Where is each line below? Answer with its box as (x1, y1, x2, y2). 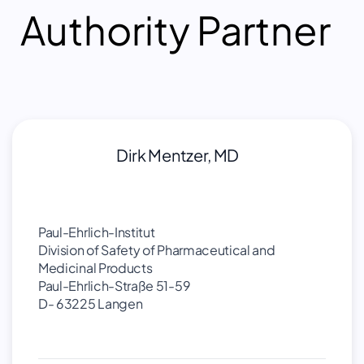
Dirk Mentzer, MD (116, 145, 240, 165)
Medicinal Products (38, 259, 153, 276)
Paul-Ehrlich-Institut (38, 223, 155, 240)
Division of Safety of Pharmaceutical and (38, 241, 275, 258)
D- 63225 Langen (38, 295, 143, 312)
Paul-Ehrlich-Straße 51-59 (38, 277, 191, 294)
